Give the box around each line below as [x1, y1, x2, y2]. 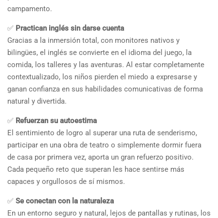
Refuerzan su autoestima [16, 116, 97, 125]
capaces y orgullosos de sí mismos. [7, 177, 125, 186]
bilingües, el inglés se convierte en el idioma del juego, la [7, 48, 192, 57]
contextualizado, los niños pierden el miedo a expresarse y [7, 72, 197, 81]
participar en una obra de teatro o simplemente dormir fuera [7, 140, 201, 149]
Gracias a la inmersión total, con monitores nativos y [7, 36, 180, 45]
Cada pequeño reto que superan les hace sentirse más [7, 164, 184, 174]
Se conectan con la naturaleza [16, 196, 114, 205]
